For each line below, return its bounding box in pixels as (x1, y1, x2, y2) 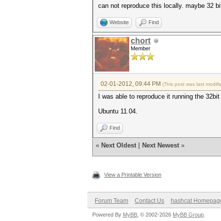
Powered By (92, 212, 123, 218)
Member (131, 45, 150, 51)
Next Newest (142, 142, 179, 149)
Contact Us (135, 197, 164, 204)
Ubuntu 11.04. (98, 108, 138, 115)
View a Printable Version (104, 172, 161, 178)
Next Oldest (101, 142, 136, 149)
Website (110, 19, 129, 25)
